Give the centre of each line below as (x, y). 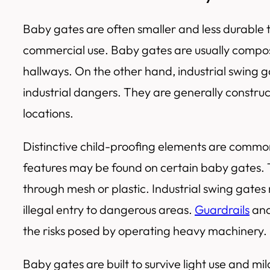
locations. (48, 113)
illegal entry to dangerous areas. (109, 210)
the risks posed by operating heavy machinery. (145, 231)
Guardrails (222, 210)
